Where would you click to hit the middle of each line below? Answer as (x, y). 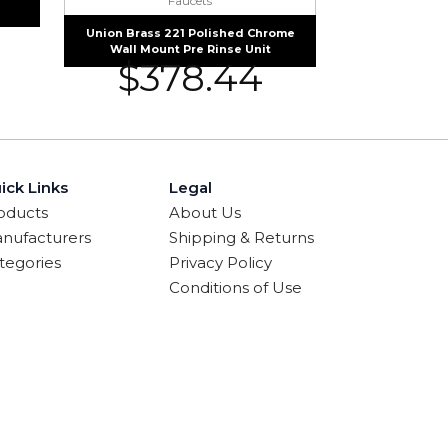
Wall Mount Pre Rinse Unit (190, 48)
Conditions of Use (236, 287)
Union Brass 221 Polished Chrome (190, 32)
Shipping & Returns (242, 237)
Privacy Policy (221, 262)
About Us (205, 212)
